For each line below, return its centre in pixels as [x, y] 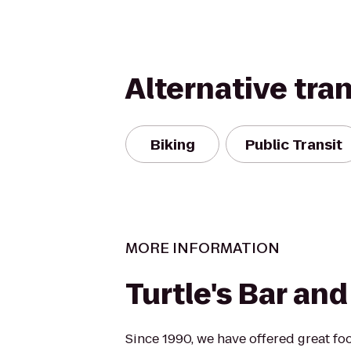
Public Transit [294, 144]
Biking [172, 144]
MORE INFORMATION [203, 248]
